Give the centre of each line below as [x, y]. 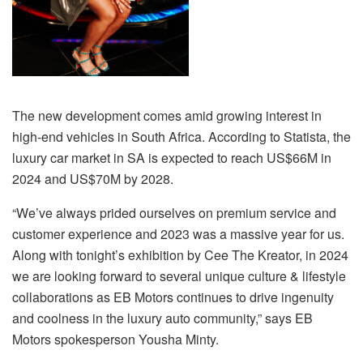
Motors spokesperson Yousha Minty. [115, 339]
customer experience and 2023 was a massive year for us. [178, 233]
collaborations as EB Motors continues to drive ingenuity [173, 297]
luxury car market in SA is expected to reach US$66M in [172, 157]
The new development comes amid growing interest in [167, 115]
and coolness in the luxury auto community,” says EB [162, 318]
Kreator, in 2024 [301, 254]
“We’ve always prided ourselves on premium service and [174, 212]
